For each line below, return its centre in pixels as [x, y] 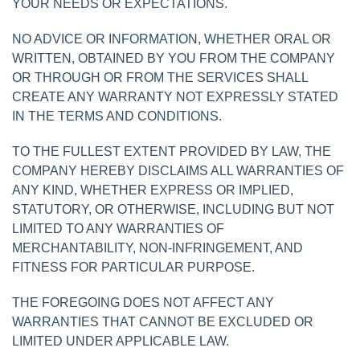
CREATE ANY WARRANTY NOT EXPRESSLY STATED [175, 96]
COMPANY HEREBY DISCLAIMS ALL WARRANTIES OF [178, 170]
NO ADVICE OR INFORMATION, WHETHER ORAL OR [172, 39]
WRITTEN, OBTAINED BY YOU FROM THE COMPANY [174, 58]
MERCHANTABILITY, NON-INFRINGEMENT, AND [157, 247]
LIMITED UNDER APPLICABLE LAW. [121, 341]
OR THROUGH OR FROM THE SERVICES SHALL [160, 77]
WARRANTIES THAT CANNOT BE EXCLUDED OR [163, 321]
